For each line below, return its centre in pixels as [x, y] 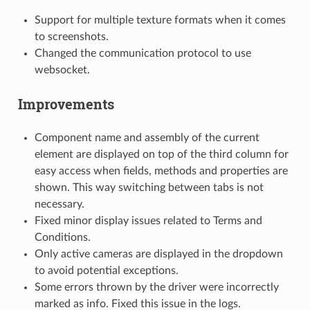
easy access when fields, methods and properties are [161, 171]
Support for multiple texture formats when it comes [160, 20]
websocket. [62, 70]
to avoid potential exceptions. [106, 270]
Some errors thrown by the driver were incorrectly [156, 287]
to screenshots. [71, 36]
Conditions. [62, 237]
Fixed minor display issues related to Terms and [148, 220]
